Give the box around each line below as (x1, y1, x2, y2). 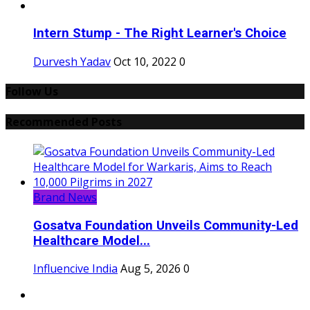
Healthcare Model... (33, 232, 150, 248)
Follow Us (6, 84, 58, 100)
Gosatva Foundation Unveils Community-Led (33, 217, 298, 233)
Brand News (33, 189, 97, 205)
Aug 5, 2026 (120, 261, 181, 277)
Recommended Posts (6, 113, 122, 129)
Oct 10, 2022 (113, 54, 176, 70)
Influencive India (33, 261, 118, 277)
